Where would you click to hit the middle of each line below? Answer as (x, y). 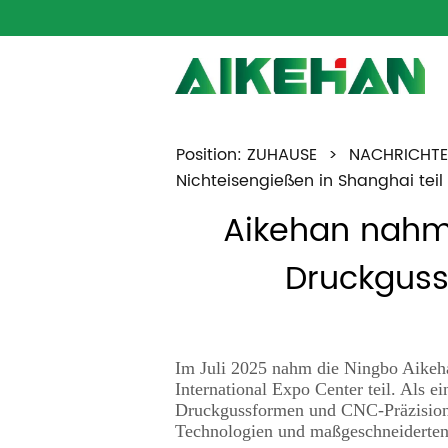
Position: (208, 154)
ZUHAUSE (281, 154)
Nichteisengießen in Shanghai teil (309, 180)
